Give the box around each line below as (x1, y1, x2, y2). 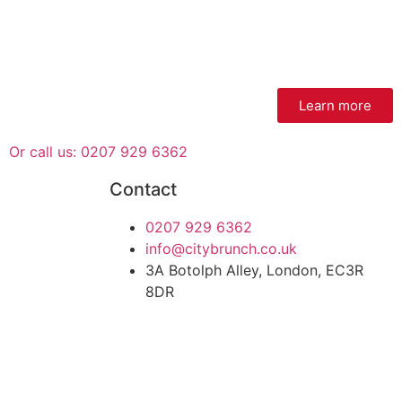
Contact (109, 179, 177, 200)
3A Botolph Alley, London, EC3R (145, 261, 363, 279)
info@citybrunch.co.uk (145, 240, 297, 258)
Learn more (298, 97, 371, 114)
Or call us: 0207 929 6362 (8, 143, 188, 161)
